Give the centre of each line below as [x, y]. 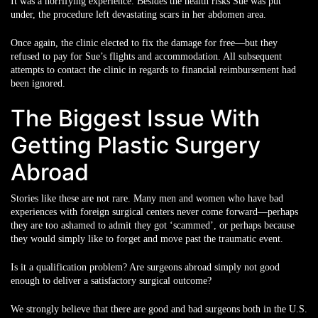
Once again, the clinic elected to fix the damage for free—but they [144, 43]
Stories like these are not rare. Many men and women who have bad [147, 198]
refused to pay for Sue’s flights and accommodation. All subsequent [146, 56]
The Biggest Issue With [135, 118]
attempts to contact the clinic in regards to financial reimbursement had [153, 70]
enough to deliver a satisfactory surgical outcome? [111, 281]
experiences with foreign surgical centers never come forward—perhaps [154, 212]
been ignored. [38, 83]
